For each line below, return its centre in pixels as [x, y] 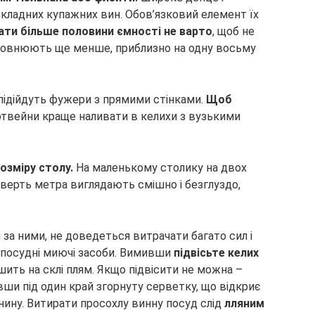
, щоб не [233, 31]
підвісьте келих [216, 253]
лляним [244, 303]
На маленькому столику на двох [161, 168]
